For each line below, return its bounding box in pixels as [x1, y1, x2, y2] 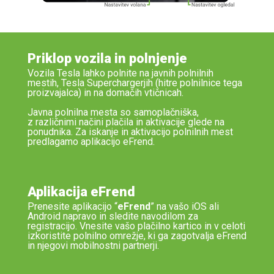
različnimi [35, 116, 79, 128]
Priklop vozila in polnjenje [27, 51, 187, 67]
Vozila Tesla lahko [27, 67, 108, 79]
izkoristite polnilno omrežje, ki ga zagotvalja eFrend [27, 229, 246, 242]
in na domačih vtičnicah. [83, 86, 183, 98]
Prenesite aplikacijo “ [27, 200, 117, 212]
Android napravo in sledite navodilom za [27, 210, 198, 222]
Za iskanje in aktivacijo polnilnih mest [75, 125, 233, 138]
